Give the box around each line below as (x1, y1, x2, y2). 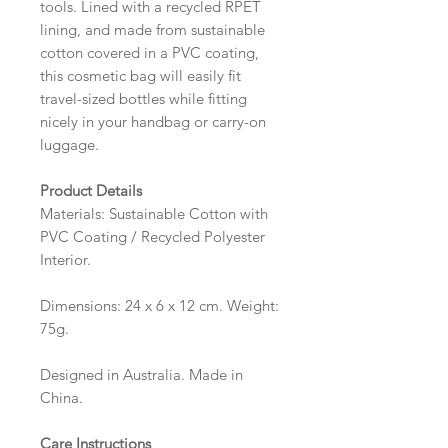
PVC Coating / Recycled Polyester (40, 226, 265, 246)
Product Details (40, 180, 142, 200)
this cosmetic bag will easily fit (40, 65, 241, 85)
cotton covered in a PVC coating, (40, 42, 259, 62)
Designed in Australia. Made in (40, 364, 243, 384)
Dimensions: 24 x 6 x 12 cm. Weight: (40, 295, 279, 315)
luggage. (40, 134, 99, 154)
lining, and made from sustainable (40, 19, 265, 39)
